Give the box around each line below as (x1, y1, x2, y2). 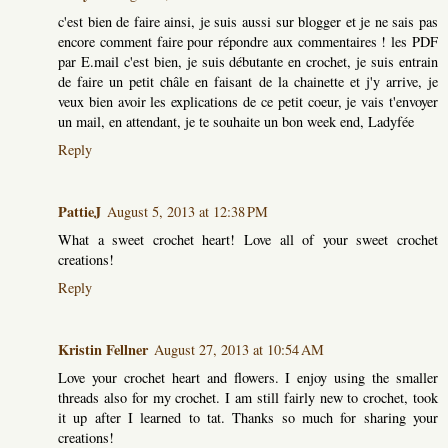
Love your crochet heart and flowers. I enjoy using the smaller (58, 367, 438, 387)
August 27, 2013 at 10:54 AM (154, 339, 324, 359)
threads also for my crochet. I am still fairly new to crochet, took (58, 387, 438, 407)
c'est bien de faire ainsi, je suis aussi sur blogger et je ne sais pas (58, 11, 438, 31)
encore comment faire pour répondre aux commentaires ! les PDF (58, 31, 438, 51)
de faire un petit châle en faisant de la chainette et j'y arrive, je (58, 71, 438, 91)
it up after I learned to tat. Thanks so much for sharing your (58, 407, 438, 427)
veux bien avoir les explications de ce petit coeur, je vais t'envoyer (58, 91, 438, 111)
